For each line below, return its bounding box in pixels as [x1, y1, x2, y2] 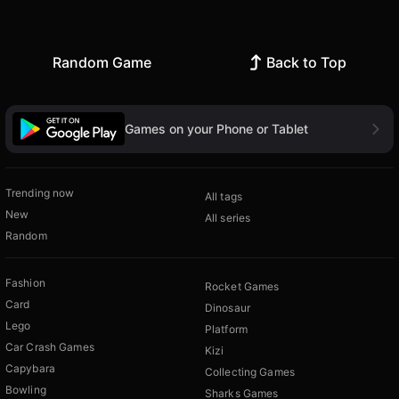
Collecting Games [205, 364, 295, 379]
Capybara [5, 361, 55, 375]
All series [205, 210, 251, 224]
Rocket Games [205, 279, 280, 293]
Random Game [52, 53, 151, 72]
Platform [205, 322, 248, 336]
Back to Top [266, 53, 347, 72]
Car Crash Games [5, 339, 94, 354]
